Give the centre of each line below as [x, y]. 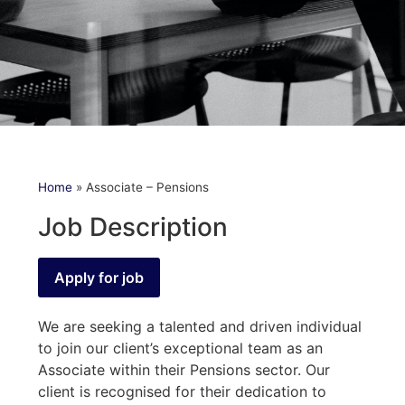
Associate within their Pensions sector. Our [184, 369]
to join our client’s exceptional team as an [180, 348]
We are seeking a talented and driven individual [200, 326]
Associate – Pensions [147, 187]
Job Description [133, 226]
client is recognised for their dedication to [182, 391]
